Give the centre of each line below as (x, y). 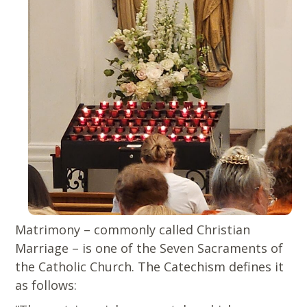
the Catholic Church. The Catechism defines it (150, 267)
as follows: (46, 285)
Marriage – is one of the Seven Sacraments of (149, 248)
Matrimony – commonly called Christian (133, 230)
